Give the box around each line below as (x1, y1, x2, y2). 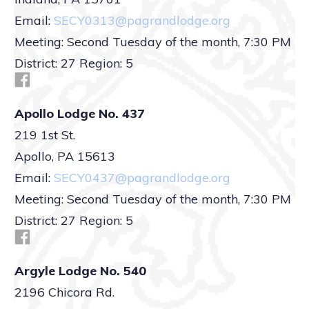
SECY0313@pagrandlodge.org (54, 12, 230, 28)
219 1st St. (14, 127, 75, 143)
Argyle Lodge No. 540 (14, 263, 146, 279)
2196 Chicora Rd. (14, 284, 114, 300)
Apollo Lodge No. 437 (14, 106, 145, 121)
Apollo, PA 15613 (14, 148, 115, 164)
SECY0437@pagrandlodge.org (54, 170, 230, 186)
